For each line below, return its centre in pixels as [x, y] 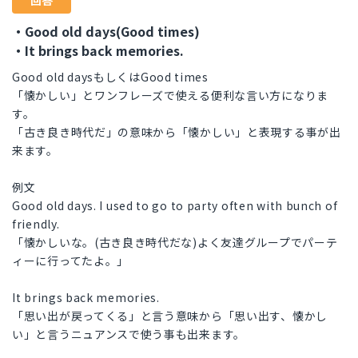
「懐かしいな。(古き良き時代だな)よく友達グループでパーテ [175, 243]
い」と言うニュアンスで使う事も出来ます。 [129, 334]
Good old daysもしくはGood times [110, 77]
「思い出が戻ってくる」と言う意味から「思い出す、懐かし [170, 316]
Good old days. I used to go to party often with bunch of [175, 206]
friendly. [36, 224]
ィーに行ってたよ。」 [70, 261]
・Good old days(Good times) [106, 32]
